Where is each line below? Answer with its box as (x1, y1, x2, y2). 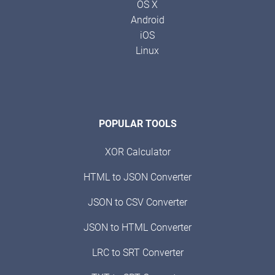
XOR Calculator (104, 146, 171, 158)
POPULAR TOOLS (98, 118, 177, 130)
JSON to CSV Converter (88, 196, 187, 209)
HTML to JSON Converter (83, 171, 192, 184)
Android (130, 14, 165, 26)
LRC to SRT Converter (91, 247, 184, 259)
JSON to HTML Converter (83, 222, 192, 234)
